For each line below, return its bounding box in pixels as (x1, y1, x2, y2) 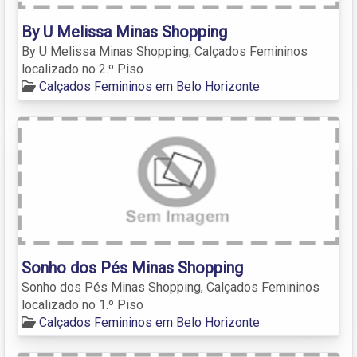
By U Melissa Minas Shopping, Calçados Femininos (22, 43, 308, 59)
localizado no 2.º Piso (22, 61, 143, 76)
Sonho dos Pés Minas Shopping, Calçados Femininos (22, 279, 320, 295)
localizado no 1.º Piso (22, 296, 143, 312)
